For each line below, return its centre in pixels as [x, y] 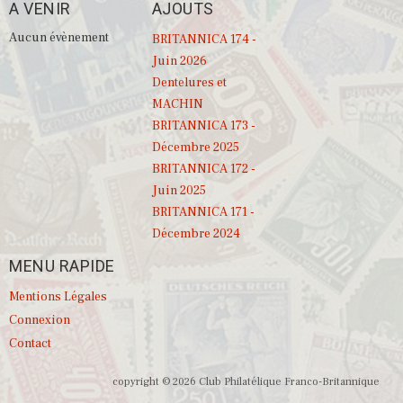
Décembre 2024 [196, 234]
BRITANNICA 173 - [203, 126]
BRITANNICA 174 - [204, 40]
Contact [30, 344]
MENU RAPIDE [62, 267]
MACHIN [177, 104]
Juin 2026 [179, 61]
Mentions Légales [58, 297]
